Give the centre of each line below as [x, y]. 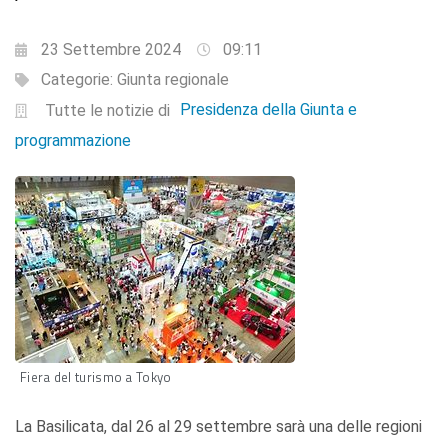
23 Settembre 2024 [111, 50]
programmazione [73, 141]
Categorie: [79, 80]
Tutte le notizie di [107, 111]
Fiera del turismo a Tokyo [96, 377]
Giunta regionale [173, 80]
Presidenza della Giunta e [268, 110]
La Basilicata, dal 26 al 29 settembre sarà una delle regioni [218, 427]
